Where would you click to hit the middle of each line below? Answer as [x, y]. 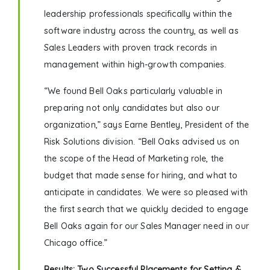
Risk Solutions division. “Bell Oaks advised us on [142, 142]
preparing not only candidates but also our [132, 108]
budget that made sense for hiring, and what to [141, 176]
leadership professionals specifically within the [138, 14]
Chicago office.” [76, 243]
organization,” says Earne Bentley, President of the [147, 125]
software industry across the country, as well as [141, 31]
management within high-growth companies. [135, 65]
